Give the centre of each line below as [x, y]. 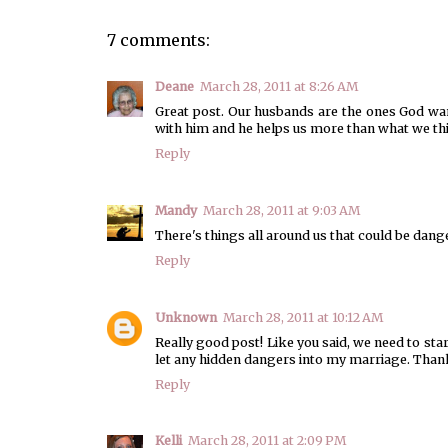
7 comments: [158, 39]
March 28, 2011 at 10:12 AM [303, 317]
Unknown [186, 317]
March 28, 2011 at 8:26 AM [279, 87]
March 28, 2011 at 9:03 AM [281, 210]
